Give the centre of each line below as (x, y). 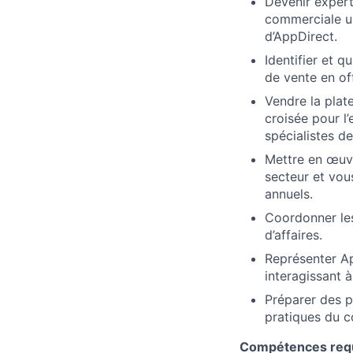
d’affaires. (294, 235)
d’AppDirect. (301, 36)
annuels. (289, 194)
